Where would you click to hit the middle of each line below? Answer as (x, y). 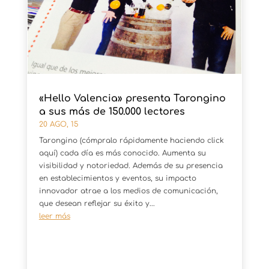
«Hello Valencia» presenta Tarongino (132, 98)
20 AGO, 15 (59, 124)
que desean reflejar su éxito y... (97, 203)
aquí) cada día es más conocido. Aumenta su (122, 153)
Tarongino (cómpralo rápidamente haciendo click (131, 140)
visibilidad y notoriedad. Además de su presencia (131, 165)
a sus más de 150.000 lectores (112, 111)
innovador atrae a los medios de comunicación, (128, 191)
